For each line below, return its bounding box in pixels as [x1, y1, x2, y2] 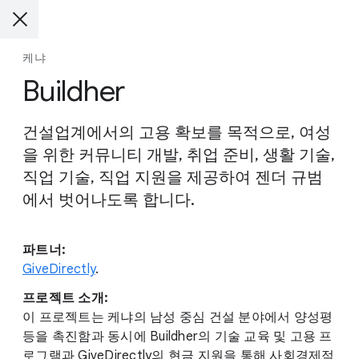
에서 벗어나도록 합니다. [22, 190, 195, 210]
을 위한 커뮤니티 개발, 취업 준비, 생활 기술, [22, 145, 335, 165]
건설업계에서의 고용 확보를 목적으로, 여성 [22, 123, 331, 143]
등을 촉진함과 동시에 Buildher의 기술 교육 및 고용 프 [22, 329, 333, 345]
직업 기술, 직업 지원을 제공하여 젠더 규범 [22, 167, 323, 188]
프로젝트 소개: [22, 290, 108, 306]
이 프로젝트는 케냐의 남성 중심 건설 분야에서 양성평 [22, 309, 333, 325]
